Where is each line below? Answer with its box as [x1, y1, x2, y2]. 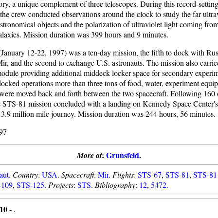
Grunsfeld [106, 149, 139, 161]
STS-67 [138, 169, 162, 180]
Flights [112, 169, 134, 180]
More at [77, 150, 102, 161]
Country [13, 169, 38, 180]
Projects [48, 180, 73, 190]
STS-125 [17, 180, 44, 190]
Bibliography [95, 180, 135, 190]
